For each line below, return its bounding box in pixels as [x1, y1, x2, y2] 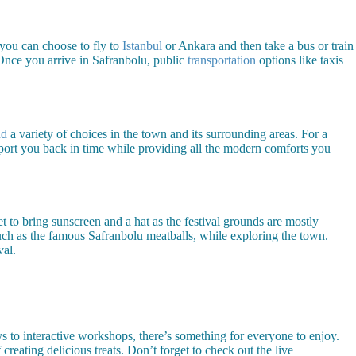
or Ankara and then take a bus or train [162, 38, 354, 52]
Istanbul [122, 38, 162, 52]
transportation [188, 52, 256, 67]
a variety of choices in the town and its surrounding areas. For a [7, 126, 327, 141]
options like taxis [256, 52, 343, 67]
